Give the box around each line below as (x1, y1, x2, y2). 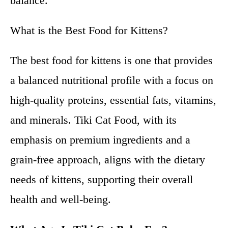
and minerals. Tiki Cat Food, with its (10, 113, 177, 126)
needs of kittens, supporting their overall (10, 173, 193, 186)
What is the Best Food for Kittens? (10, 24, 168, 37)
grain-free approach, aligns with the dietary (10, 153, 205, 166)
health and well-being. (10, 193, 111, 206)
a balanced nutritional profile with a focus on (10, 74, 213, 87)
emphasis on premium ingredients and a (10, 133, 190, 146)
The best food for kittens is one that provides (10, 54, 213, 67)
